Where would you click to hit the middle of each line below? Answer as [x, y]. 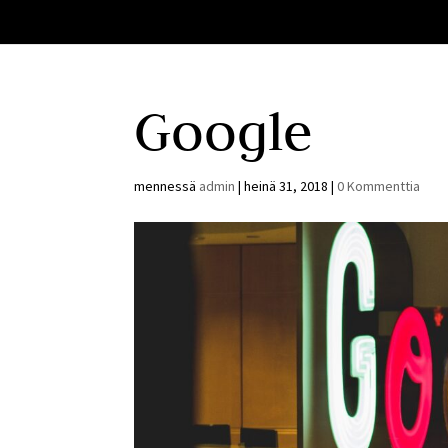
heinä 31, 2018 [286, 186]
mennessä [167, 186]
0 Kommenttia [379, 186]
